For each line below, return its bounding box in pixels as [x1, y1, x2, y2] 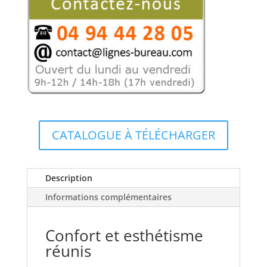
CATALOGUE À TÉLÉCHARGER [51, 126, 215, 143]
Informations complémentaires [45, 191, 172, 203]
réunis [45, 240, 91, 262]
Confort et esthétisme [45, 224, 203, 246]
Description [45, 172, 92, 184]
